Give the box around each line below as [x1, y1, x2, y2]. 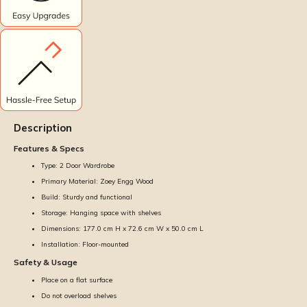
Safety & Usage [14, 257, 77, 268]
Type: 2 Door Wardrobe [41, 161, 114, 171]
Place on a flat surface [41, 275, 112, 284]
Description [14, 121, 72, 135]
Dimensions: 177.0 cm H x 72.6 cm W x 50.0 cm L [41, 224, 204, 234]
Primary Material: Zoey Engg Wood [41, 177, 153, 186]
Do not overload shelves [41, 291, 116, 300]
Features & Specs [14, 143, 84, 153]
